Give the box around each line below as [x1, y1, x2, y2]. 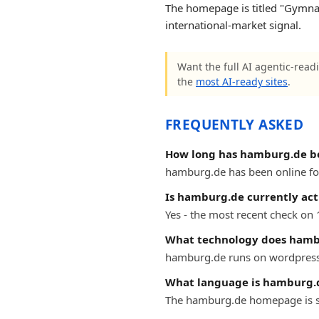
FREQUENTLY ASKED [165, 115, 304, 134]
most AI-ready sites [196, 75, 288, 88]
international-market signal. [165, 18, 301, 32]
